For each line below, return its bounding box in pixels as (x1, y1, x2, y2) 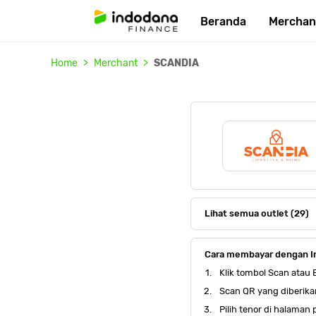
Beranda (200, 14, 247, 28)
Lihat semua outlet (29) (205, 208, 309, 219)
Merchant (94, 57, 138, 69)
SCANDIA (154, 57, 199, 69)
